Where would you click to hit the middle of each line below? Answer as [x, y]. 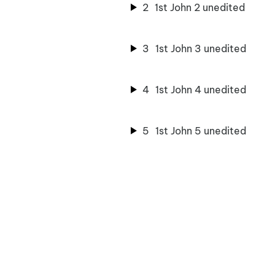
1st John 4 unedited [201, 89]
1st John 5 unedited [201, 130]
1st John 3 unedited [201, 48]
